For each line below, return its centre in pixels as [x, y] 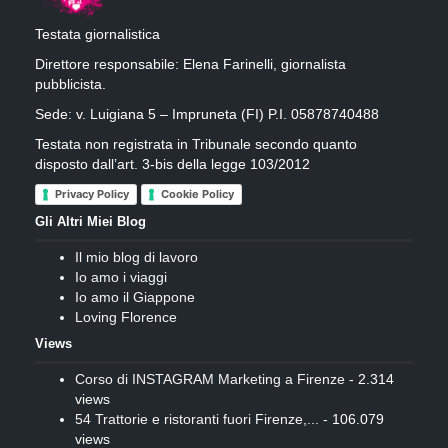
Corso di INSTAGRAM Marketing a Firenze [210, 379]
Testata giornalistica [97, 33]
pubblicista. [70, 83]
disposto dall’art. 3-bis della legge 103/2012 [172, 163]
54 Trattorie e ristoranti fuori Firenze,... [197, 419]
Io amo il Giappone [135, 297]
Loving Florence [126, 317]
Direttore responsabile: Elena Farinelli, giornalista [190, 63]
